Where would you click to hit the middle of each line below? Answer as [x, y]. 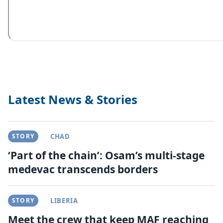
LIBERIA [64, 200]
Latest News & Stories [73, 99]
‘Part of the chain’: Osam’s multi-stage [106, 155]
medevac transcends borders [83, 169]
